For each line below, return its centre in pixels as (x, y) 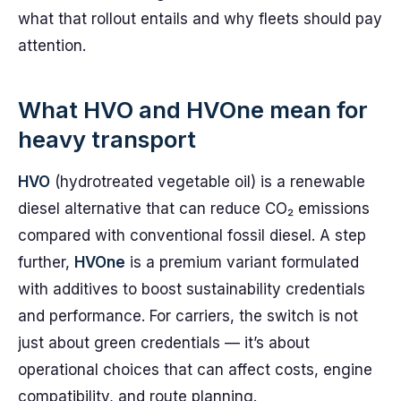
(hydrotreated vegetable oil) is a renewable (208, 182)
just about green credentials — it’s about (164, 343)
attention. (52, 46)
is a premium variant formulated (242, 262)
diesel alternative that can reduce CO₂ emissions (194, 209)
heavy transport (107, 139)
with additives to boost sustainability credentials (192, 289)
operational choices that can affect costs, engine (195, 370)
